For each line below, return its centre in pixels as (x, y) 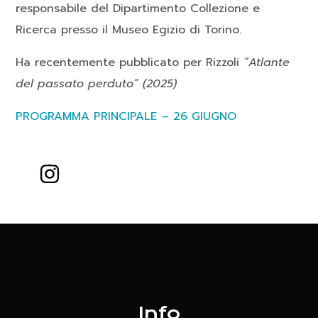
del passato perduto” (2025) (97, 84)
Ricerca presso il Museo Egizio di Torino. (129, 30)
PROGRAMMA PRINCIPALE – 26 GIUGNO (126, 117)
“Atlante (267, 63)
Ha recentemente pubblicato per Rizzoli (130, 63)
